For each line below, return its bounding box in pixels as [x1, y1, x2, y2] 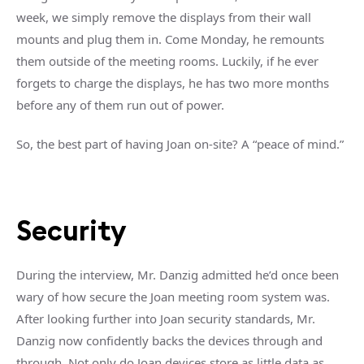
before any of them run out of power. [16, 96, 224, 113]
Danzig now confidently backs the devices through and [16, 331, 323, 349]
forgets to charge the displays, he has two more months [16, 74, 329, 91]
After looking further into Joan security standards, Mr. [16, 310, 315, 327]
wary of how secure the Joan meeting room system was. [16, 288, 330, 305]
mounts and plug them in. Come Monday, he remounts [16, 30, 324, 47]
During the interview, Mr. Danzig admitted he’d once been [16, 266, 339, 283]
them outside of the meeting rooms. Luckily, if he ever [16, 52, 318, 69]
